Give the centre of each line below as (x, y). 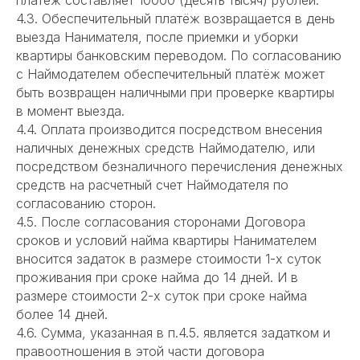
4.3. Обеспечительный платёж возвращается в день (176, 19)
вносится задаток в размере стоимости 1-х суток (169, 259)
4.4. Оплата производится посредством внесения (169, 130)
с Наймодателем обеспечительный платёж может (170, 74)
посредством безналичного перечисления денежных (180, 167)
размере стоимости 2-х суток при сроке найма (162, 296)
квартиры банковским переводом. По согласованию (179, 56)
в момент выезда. (70, 111)
